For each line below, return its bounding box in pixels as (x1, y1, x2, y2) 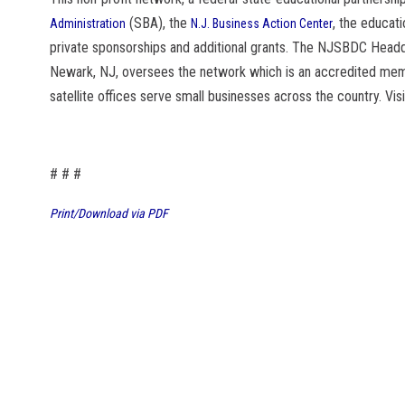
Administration (50, 16, 126, 32)
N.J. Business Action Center (191, 16, 333, 32)
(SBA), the (126, 14, 191, 33)
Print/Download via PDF (50, 206, 168, 221)
